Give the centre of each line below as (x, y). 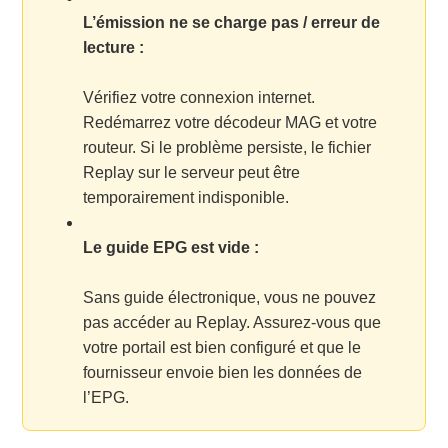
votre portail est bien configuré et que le (222, 347)
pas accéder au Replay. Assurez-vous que (232, 322)
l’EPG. (106, 397)
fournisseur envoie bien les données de (223, 372)
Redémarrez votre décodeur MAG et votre (230, 122)
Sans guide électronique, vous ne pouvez (230, 297)
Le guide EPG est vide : (171, 247)
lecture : (114, 47)
